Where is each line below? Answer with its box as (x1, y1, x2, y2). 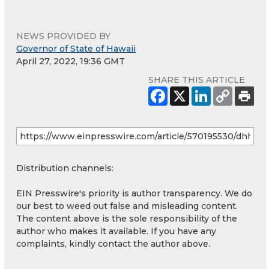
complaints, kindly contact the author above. (16, 238, 210, 249)
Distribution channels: (16, 162, 113, 174)
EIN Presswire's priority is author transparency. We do (16, 187, 252, 199)
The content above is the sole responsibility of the (16, 213, 237, 224)
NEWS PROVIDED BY (16, 30, 110, 41)
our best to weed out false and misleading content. (16, 200, 238, 211)
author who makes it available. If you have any (16, 225, 216, 237)
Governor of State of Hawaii (16, 43, 136, 54)
